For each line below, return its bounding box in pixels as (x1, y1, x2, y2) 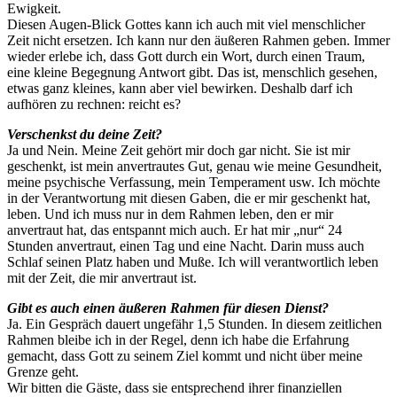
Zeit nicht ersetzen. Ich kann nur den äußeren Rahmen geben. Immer (7, 32, 390, 48)
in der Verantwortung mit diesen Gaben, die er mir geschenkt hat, (7, 190, 370, 206)
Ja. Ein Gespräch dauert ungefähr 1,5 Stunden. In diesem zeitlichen (7, 315, 382, 331)
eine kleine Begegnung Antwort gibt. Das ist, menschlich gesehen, (7, 64, 378, 80)
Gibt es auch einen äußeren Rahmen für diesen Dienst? (7, 300, 329, 315)
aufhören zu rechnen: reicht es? (7, 96, 181, 112)
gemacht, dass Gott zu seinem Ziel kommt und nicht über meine (7, 347, 362, 363)
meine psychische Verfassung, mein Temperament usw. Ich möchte (7, 174, 380, 190)
